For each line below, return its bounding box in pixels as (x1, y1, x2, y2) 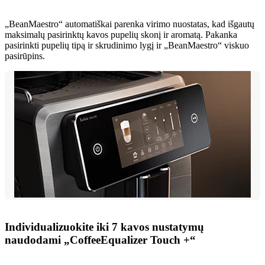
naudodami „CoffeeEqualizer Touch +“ (5, 234, 196, 247)
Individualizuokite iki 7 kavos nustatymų (5, 221, 204, 234)
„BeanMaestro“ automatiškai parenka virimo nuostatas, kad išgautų (5, 19, 254, 30)
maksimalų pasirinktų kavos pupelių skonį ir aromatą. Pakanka (5, 30, 237, 40)
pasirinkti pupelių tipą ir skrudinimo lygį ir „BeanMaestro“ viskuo (5, 40, 249, 51)
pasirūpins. (5, 51, 45, 62)
